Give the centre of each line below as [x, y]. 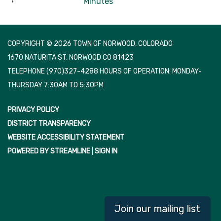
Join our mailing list [157, 209]
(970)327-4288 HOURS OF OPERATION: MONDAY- [124, 71]
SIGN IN [106, 151]
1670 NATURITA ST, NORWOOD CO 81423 [71, 57]
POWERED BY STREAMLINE [49, 151]
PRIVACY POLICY [33, 110]
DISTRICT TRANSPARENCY [49, 123]
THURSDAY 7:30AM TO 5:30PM [55, 85]
